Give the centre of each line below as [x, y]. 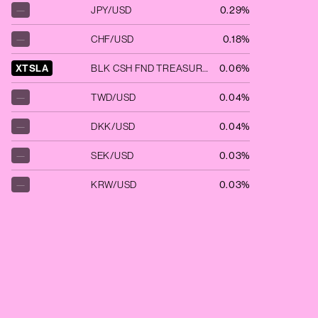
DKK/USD [113, 126]
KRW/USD [114, 185]
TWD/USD [114, 97]
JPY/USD [111, 10]
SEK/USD [113, 155]
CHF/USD [113, 39]
